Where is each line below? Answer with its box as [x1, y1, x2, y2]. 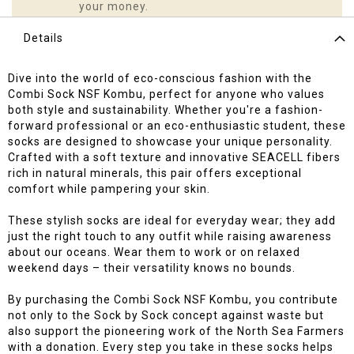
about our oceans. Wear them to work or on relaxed [8, 246, 300, 259]
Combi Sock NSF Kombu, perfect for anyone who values [8, 88, 325, 101]
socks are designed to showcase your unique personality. [8, 135, 333, 149]
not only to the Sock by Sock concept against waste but [8, 309, 324, 322]
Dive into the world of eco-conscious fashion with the [8, 72, 312, 85]
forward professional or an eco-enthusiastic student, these [8, 119, 346, 133]
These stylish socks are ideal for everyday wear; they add [8, 214, 336, 228]
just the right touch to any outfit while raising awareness [8, 230, 332, 243]
